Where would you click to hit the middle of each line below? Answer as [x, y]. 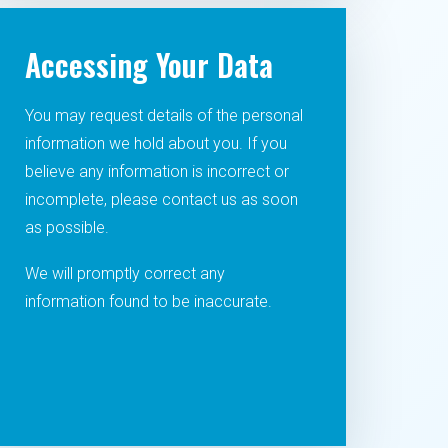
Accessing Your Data [148, 64]
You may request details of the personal [163, 115]
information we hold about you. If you [155, 143]
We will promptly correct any [124, 273]
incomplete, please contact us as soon [161, 199]
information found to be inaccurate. [148, 301]
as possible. [66, 227]
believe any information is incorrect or [156, 171]
